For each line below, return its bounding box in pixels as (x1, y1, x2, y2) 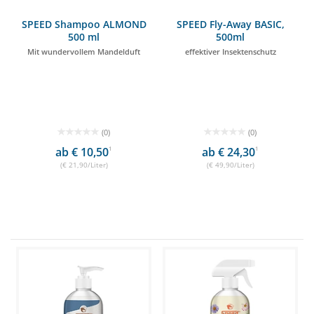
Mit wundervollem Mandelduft (27, 46, 140, 57)
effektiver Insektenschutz (184, 46, 276, 57)
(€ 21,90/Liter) (60, 160, 108, 170)
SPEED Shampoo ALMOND (21, 18, 146, 31)
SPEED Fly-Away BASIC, (176, 18, 285, 31)
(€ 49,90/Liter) (206, 160, 254, 170)
